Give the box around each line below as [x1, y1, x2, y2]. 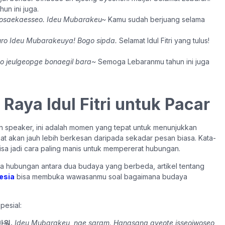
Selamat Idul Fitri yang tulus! [117, 36, 209, 45]
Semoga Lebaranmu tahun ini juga [96, 57, 209, 66]
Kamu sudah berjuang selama [106, 15, 205, 24]
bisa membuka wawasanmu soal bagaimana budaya [15, 172, 187, 181]
